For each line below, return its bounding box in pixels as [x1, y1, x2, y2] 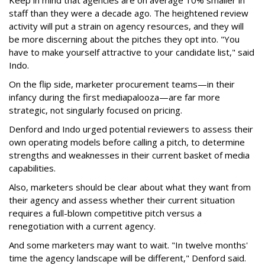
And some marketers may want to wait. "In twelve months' [9, 238, 248, 251]
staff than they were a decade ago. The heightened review [9, 7, 248, 19]
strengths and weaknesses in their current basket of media [9, 148, 250, 161]
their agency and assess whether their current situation [9, 193, 235, 206]
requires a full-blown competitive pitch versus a [9, 206, 202, 219]
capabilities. [9, 161, 60, 174]
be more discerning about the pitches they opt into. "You [9, 33, 240, 45]
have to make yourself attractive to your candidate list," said [9, 46, 254, 58]
